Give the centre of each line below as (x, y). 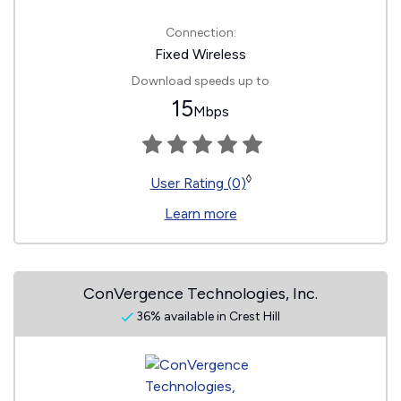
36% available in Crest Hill (207, 316)
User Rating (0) (198, 183)
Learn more (200, 213)
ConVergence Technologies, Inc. (200, 294)
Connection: (200, 33)
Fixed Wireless (200, 54)
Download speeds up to (200, 81)
